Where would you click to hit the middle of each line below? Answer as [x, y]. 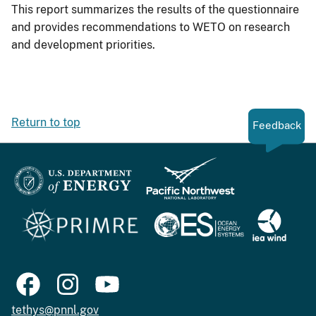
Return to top [46, 123]
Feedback [276, 126]
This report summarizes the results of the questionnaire [155, 10]
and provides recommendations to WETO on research [151, 28]
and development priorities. [83, 45]
